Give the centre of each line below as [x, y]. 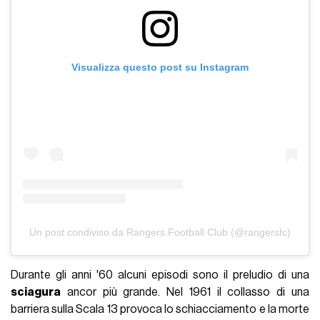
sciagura [36, 292]
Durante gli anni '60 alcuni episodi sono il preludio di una [160, 275]
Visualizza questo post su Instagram [160, 67]
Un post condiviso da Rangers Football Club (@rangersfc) [160, 232]
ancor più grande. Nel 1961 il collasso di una [185, 292]
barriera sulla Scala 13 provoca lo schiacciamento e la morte [160, 309]
